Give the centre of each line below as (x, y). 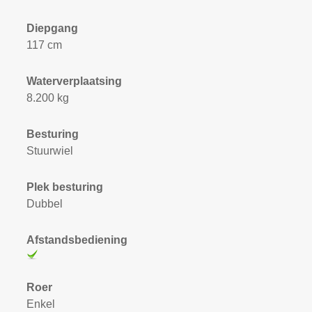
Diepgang (52, 28)
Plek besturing (64, 187)
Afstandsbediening (77, 240)
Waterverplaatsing (74, 81)
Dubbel (44, 204)
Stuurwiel (49, 151)
